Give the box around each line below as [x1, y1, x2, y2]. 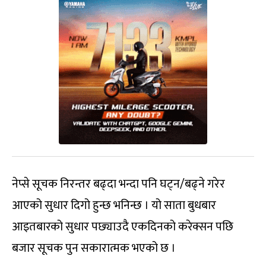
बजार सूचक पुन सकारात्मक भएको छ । [12, 237, 176, 258]
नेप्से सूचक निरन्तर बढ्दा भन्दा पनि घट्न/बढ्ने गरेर [12, 173, 225, 194]
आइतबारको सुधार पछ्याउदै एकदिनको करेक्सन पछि [12, 216, 233, 237]
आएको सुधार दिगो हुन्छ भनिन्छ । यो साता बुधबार [12, 195, 216, 216]
